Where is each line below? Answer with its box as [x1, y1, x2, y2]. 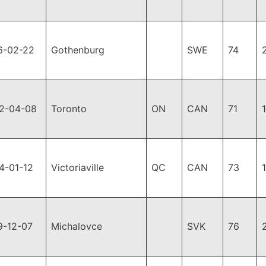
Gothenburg [51, 44, 104, 56]
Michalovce [51, 220, 102, 232]
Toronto [51, 103, 87, 115]
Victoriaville [51, 161, 104, 173]
